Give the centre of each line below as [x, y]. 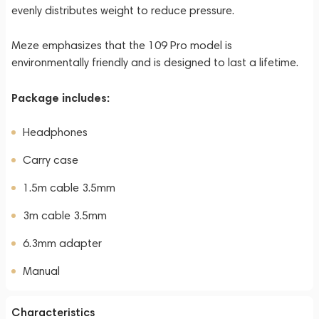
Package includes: [61, 98]
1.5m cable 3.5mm [69, 188]
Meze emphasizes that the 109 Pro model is [122, 45]
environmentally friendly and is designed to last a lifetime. [155, 62]
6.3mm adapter [62, 243]
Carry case [51, 160]
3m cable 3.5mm [65, 215]
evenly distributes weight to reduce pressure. [123, 10]
